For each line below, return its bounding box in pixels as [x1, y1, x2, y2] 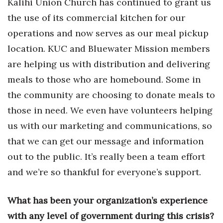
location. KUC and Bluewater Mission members [7, 43, 210, 54]
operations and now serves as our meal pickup [7, 27, 209, 39]
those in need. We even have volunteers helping [7, 105, 213, 116]
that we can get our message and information [7, 135, 204, 147]
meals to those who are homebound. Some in [7, 74, 201, 85]
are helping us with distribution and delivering [7, 58, 210, 70]
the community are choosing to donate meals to [7, 89, 215, 101]
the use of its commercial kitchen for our [7, 12, 185, 23]
